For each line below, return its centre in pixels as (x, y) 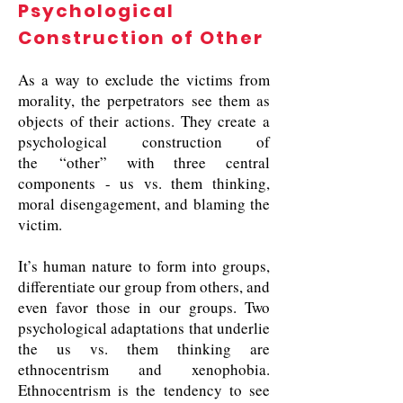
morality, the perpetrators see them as (144, 100)
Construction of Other (141, 38)
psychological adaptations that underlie (144, 328)
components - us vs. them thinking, (144, 183)
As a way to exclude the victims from (144, 80)
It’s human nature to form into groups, (144, 266)
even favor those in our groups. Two (144, 307)
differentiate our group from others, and (144, 287)
